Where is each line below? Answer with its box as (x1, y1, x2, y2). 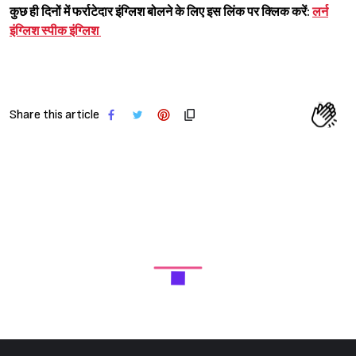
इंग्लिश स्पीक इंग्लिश (10, 23, 101, 39)
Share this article (10, 106, 99, 122)
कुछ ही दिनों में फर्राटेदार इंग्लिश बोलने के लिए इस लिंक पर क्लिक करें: (10, 4, 312, 20)
